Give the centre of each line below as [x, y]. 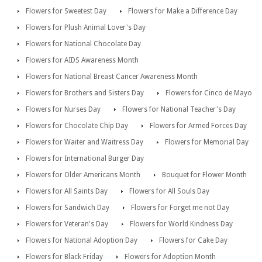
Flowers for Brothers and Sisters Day [85, 93]
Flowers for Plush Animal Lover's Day [86, 28]
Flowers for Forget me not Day [180, 208]
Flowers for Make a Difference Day [183, 11]
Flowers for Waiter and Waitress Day [85, 142]
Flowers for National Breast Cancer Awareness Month [112, 77]
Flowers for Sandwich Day [68, 208]
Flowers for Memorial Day [207, 142]
